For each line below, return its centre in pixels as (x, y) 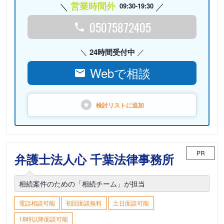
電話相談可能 (37, 203)
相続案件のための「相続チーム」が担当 (82, 183)
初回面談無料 (84, 203)
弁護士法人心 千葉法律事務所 (94, 159)
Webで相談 (120, 73)
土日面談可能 (131, 203)
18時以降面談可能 (43, 219)
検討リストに (114, 105)
